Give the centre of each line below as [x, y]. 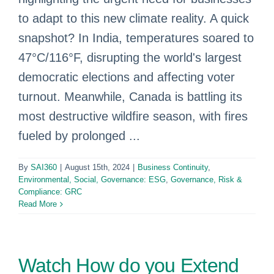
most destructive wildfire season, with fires [133, 116]
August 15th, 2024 [97, 167]
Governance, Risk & [206, 180]
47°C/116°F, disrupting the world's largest [130, 57]
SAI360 [44, 167]
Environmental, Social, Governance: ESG [92, 180]
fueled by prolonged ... [79, 136]
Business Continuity [173, 167]
